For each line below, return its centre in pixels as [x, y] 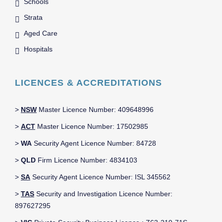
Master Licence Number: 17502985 [92, 127]
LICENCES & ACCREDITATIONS [88, 83]
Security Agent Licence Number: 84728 [94, 143]
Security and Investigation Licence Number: [103, 194]
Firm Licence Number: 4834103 [86, 160]
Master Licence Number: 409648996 [95, 110]
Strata [33, 18]
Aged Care [41, 33]
